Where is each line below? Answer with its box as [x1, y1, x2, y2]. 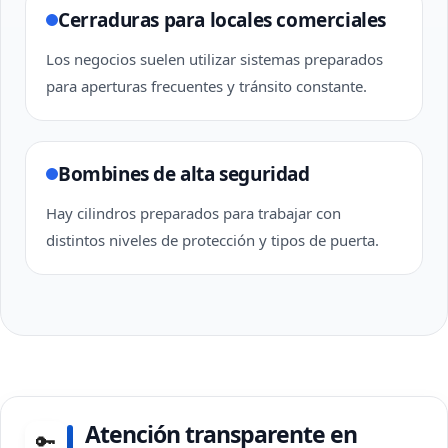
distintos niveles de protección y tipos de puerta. [46, 230, 379, 250]
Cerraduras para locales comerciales [58, 7, 386, 33]
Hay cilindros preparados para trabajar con [46, 203, 341, 223]
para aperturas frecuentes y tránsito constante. [46, 76, 367, 96]
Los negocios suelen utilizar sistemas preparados [46, 49, 383, 69]
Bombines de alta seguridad [58, 161, 310, 187]
